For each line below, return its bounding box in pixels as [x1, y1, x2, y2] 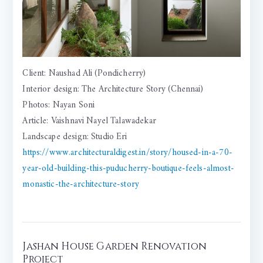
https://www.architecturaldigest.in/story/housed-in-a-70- [22, 144, 232, 161]
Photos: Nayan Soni [22, 97, 95, 113]
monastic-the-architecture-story [22, 176, 140, 193]
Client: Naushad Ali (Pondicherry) [22, 65, 146, 82]
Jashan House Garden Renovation [22, 239, 207, 253]
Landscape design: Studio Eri [22, 129, 127, 145]
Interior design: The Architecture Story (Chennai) [22, 81, 203, 97]
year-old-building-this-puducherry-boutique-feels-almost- [22, 160, 234, 177]
